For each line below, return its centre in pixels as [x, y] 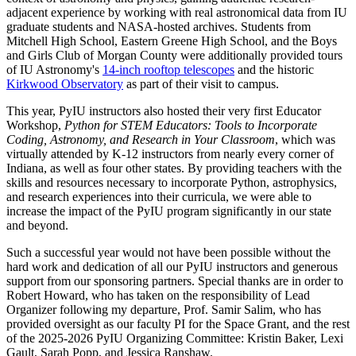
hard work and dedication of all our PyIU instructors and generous [172, 267]
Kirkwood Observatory [65, 84]
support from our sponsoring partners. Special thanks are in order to [175, 281]
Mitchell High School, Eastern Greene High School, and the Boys [172, 41]
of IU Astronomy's [54, 70]
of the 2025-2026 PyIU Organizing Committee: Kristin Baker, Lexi [175, 339]
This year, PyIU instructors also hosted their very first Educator [164, 111]
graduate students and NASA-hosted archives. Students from [159, 27]
